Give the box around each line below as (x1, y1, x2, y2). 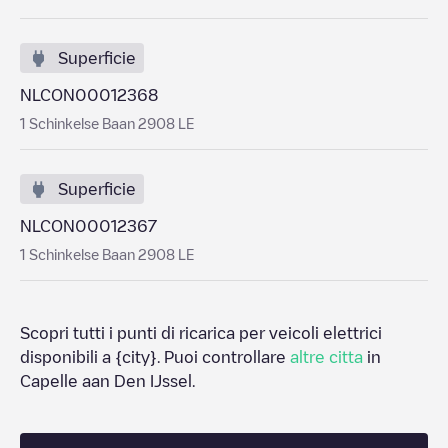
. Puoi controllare (157, 349, 290, 365)
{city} (115, 349, 157, 365)
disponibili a (20, 349, 115, 365)
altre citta (290, 349, 363, 365)
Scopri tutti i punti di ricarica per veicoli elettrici (20, 325, 382, 341)
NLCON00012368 (20, 87, 158, 103)
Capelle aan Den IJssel (20, 373, 192, 389)
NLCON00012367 (20, 218, 157, 234)
